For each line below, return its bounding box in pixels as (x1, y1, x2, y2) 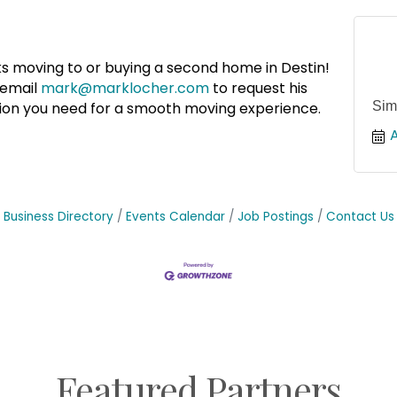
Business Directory (3, 208, 113, 225)
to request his (209, 78, 307, 99)
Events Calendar (125, 208, 225, 225)
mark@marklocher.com (41, 78, 209, 99)
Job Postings (237, 208, 314, 225)
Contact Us (325, 208, 394, 225)
